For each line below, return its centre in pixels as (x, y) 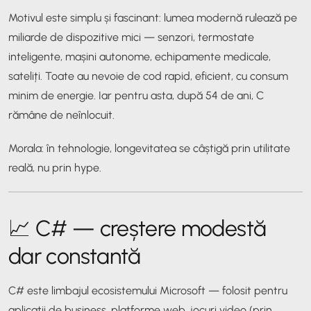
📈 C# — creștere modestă (137, 228)
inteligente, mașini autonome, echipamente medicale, (140, 56)
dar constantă (75, 256)
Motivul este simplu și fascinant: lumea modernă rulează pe (153, 17)
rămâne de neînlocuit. (61, 115)
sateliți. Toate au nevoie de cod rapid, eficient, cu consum (148, 76)
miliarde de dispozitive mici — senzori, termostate (131, 37)
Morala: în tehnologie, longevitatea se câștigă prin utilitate (149, 148)
